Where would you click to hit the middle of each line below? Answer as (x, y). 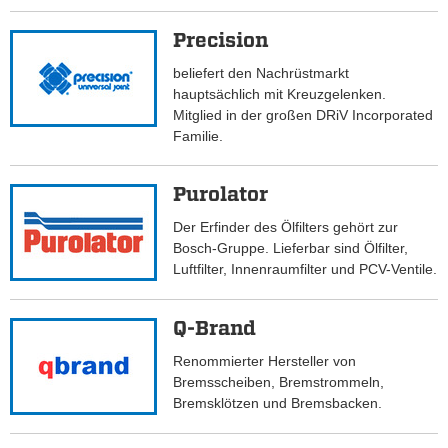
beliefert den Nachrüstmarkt (261, 73)
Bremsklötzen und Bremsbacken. (278, 403)
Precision (221, 40)
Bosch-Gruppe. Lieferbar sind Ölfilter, (291, 248)
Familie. (198, 136)
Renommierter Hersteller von (265, 361)
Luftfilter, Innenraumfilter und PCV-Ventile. (305, 269)
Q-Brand (215, 328)
